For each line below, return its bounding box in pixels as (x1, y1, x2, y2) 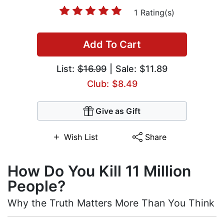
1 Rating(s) (133, 7, 174, 18)
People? (7, 177, 65, 195)
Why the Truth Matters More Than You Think (7, 197, 214, 209)
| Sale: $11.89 (106, 63, 167, 74)
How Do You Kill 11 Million (7, 162, 191, 180)
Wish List (63, 132, 98, 142)
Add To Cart (83, 38, 141, 51)
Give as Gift (95, 106, 140, 116)
